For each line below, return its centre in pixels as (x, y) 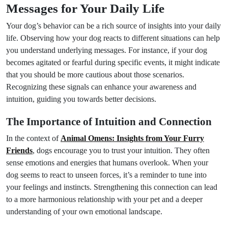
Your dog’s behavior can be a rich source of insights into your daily (113, 26)
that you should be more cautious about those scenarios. (95, 75)
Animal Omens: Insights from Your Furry (132, 138)
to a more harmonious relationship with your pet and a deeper (104, 199)
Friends (19, 150)
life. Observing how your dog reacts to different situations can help (113, 38)
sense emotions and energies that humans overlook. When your (107, 163)
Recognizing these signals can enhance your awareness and (101, 87)
